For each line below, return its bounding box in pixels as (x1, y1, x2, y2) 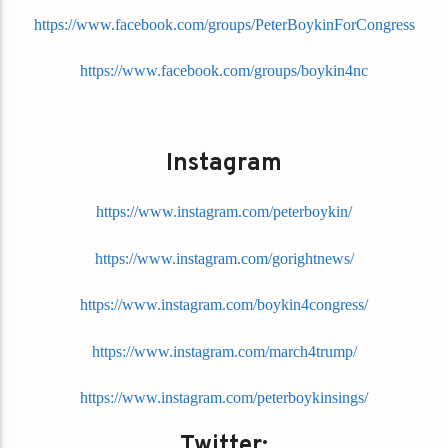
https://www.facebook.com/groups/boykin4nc (80, 62, 368, 80)
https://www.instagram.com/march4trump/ (91, 342, 357, 360)
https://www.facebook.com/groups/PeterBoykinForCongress (33, 15, 415, 33)
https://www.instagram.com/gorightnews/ (94, 249, 354, 267)
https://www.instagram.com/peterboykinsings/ (80, 389, 368, 407)
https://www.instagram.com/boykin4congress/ (80, 296, 368, 314)
